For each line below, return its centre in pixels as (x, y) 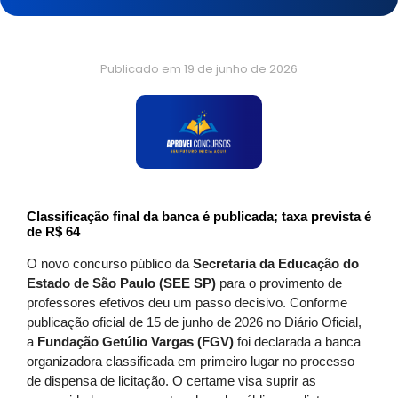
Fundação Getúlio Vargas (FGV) (135, 342)
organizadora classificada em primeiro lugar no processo (191, 361)
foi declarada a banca (297, 342)
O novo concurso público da (110, 263)
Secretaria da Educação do (276, 263)
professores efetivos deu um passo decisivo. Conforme (187, 302)
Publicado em (141, 68)
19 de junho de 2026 (241, 68)
